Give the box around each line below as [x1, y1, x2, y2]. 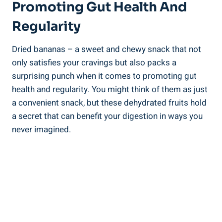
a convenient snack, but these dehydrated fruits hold [12, 96, 207, 109]
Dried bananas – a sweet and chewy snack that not [12, 43, 201, 55]
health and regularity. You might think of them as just [12, 83, 208, 96]
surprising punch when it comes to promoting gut [12, 69, 197, 82]
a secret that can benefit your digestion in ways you [12, 110, 203, 122]
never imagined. [12, 123, 71, 136]
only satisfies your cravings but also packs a [12, 56, 176, 69]
